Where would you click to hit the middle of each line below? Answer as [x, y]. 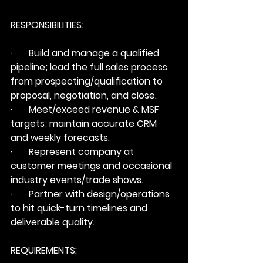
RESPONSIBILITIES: [47, 25]
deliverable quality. [53, 222]
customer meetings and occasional [92, 166]
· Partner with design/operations [91, 194]
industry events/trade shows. [77, 180]
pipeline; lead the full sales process [90, 67]
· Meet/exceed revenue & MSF [86, 109]
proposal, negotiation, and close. [84, 95]
